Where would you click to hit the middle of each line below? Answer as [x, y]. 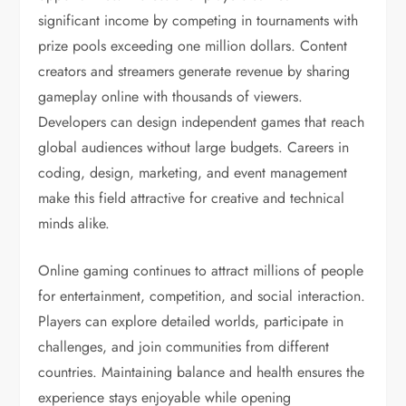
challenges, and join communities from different [184, 347]
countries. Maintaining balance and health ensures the [202, 372]
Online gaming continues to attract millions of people [201, 271]
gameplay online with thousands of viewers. [171, 97]
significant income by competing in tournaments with [198, 20]
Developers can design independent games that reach [202, 122]
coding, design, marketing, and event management [193, 173]
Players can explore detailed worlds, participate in [191, 321]
